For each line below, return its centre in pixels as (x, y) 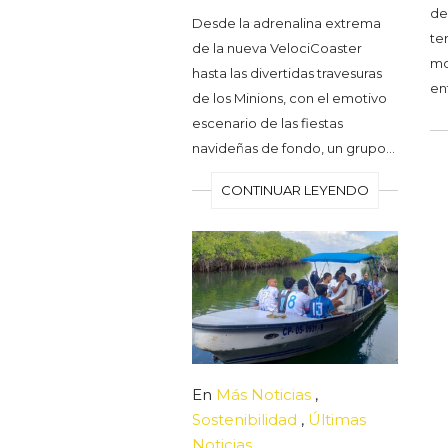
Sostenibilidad (244, 420)
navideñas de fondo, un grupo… (293, 147)
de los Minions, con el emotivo (289, 97)
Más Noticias (263, 395)
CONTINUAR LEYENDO (295, 189)
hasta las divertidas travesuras (287, 72)
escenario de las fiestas (267, 122)
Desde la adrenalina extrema (286, 22)
